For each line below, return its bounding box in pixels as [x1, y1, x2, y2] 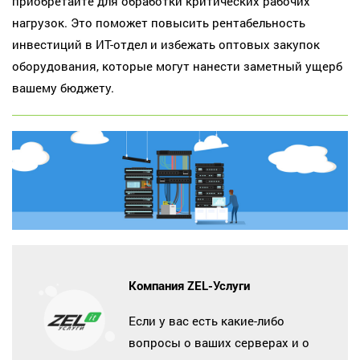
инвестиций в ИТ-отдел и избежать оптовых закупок [12, 35, 320, 52]
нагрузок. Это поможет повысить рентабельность [12, 14, 305, 31]
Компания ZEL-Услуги [129, 277, 250, 294]
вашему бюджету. [12, 79, 114, 96]
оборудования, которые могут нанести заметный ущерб [12, 57, 342, 74]
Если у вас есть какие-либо [129, 312, 284, 329]
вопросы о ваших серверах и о [129, 333, 309, 350]
